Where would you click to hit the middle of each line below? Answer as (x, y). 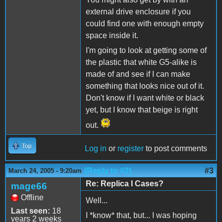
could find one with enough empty (145, 23)
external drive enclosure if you (138, 11)
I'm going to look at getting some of (146, 50)
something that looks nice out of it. (145, 86)
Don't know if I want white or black (145, 98)
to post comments (175, 148)
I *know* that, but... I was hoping (141, 215)
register (131, 148)
